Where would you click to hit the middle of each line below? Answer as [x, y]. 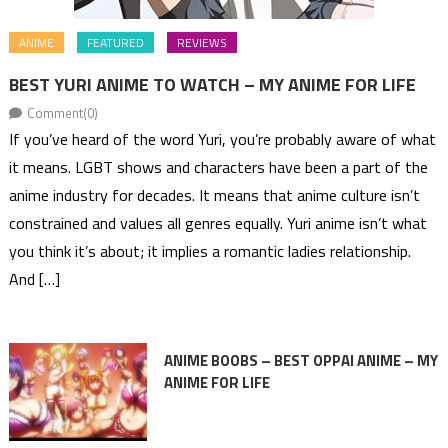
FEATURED [115, 42]
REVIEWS [201, 42]
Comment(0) [62, 112]
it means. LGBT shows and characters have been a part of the [218, 166]
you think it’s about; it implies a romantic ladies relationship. [209, 250]
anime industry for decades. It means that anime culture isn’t [214, 194]
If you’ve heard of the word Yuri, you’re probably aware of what [222, 138]
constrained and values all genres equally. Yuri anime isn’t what [217, 222]
